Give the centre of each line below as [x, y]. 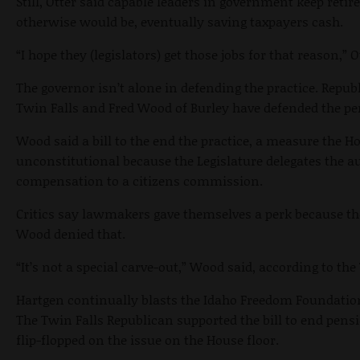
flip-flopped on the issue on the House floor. [147, 340]
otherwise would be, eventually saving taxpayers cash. [180, 22]
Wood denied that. [71, 234]
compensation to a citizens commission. [139, 181]
